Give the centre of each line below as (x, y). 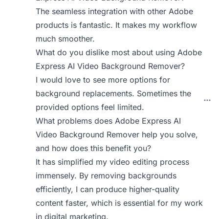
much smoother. (66, 39)
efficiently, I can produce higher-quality (108, 189)
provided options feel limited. (90, 107)
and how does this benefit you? (94, 148)
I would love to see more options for (103, 80)
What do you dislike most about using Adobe (119, 52)
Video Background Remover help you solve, (117, 134)
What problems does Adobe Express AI (109, 121)
